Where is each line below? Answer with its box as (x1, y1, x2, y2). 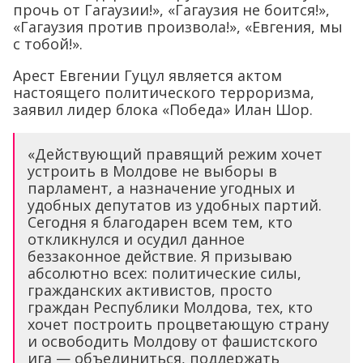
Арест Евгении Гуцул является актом (13, 65, 282, 85)
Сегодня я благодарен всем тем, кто (28, 211, 293, 232)
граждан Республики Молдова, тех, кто (28, 297, 313, 317)
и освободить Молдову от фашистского (28, 331, 318, 351)
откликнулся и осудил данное (28, 228, 245, 249)
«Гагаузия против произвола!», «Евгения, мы (13, 16, 343, 36)
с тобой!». (13, 33, 83, 53)
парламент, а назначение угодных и (28, 177, 295, 198)
